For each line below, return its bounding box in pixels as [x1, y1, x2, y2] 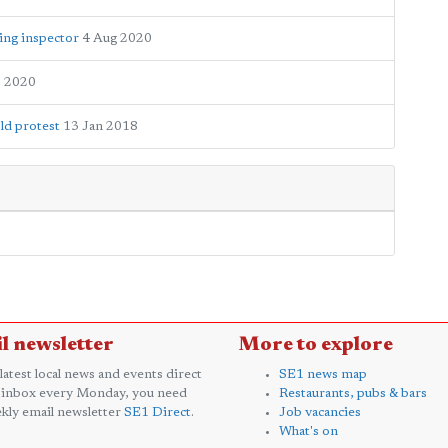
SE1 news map [279, 368, 367, 381]
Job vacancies [279, 406, 361, 419]
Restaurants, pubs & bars [279, 387, 427, 400]
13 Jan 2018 [63, 120, 138, 133]
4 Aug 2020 [82, 32, 152, 45]
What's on [279, 425, 338, 438]
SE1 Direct [124, 406, 191, 419]
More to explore [239, 335, 393, 355]
